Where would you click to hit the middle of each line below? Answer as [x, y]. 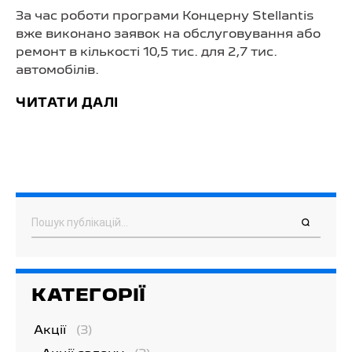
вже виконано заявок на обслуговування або [168, 34]
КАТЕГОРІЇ [89, 296]
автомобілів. [57, 70]
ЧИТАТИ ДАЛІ [67, 103]
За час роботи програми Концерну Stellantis [165, 16]
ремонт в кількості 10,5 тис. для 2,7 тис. [147, 52]
